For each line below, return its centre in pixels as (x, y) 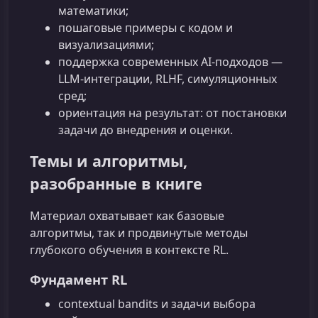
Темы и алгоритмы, (109, 161)
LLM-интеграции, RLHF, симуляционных (168, 79)
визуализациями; (106, 45)
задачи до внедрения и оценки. (146, 130)
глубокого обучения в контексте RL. (129, 250)
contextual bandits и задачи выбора (157, 303)
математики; (93, 11)
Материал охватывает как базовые (127, 215)
